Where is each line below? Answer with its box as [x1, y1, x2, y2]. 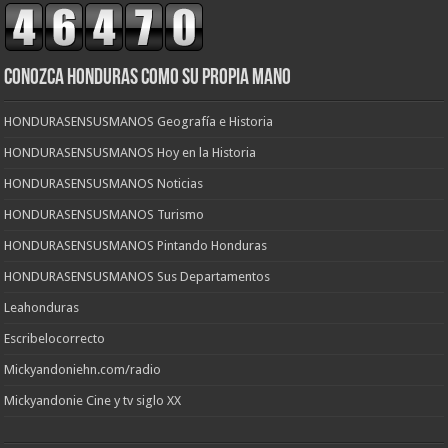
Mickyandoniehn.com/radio [4, 361, 162, 377]
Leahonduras [4, 299, 80, 315]
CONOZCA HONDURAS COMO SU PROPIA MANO [4, 66, 292, 90]
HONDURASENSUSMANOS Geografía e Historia [4, 113, 274, 129]
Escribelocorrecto [4, 330, 106, 346]
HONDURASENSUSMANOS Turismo [4, 206, 205, 222]
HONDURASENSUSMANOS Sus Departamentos [4, 268, 271, 284]
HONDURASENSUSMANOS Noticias [4, 175, 204, 191]
